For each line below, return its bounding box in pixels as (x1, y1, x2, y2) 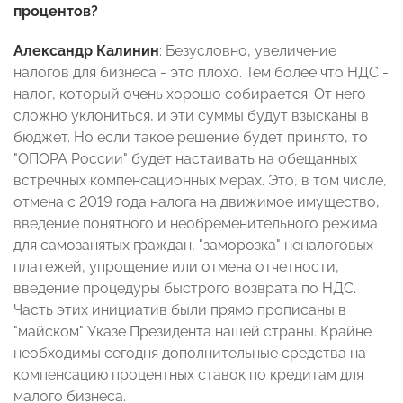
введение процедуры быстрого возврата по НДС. (13, 280, 356, 298)
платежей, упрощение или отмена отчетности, (13, 258, 339, 276)
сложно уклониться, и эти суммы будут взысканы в (13, 107, 369, 125)
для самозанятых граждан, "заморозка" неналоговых (13, 237, 373, 255)
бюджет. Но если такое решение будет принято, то (13, 129, 368, 147)
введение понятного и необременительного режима (13, 215, 378, 233)
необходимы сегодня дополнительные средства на (13, 345, 366, 363)
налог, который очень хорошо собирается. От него (13, 85, 366, 103)
